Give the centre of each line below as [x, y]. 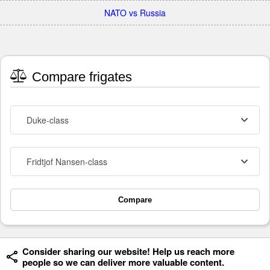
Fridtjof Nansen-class [67, 162]
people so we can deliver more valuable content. [123, 262]
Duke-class [48, 120]
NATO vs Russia [135, 13]
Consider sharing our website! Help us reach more [128, 251]
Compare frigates [80, 77]
